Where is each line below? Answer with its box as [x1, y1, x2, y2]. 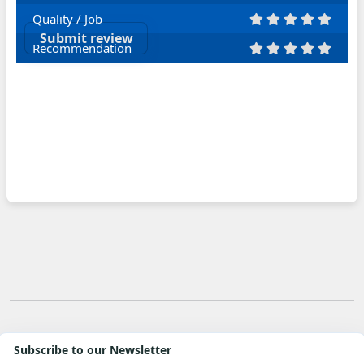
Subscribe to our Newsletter [14, 342, 171, 358]
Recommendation [32, 39, 132, 56]
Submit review [39, 28, 133, 47]
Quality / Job [32, 10, 102, 27]
